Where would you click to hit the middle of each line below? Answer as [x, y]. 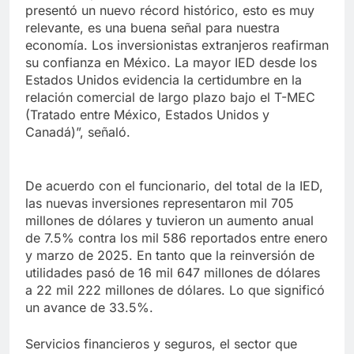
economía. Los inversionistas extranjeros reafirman [177, 45]
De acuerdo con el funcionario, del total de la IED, [174, 186]
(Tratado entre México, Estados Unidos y [147, 115]
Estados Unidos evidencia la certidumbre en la [164, 80]
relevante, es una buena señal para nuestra [153, 28]
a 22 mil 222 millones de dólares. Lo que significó [175, 290]
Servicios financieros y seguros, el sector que [161, 344]
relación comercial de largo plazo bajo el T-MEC [170, 98]
